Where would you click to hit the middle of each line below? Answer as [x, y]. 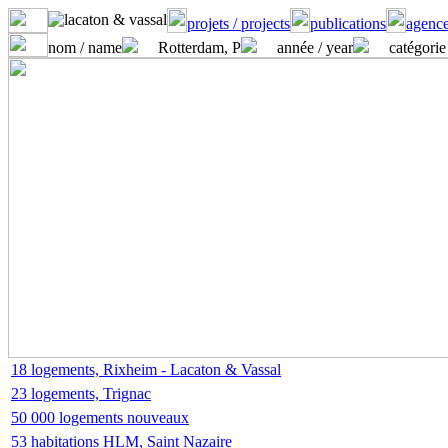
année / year [315, 47]
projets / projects [238, 23]
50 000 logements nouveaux [100, 417]
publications [348, 23]
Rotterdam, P [199, 47]
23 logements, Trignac [81, 393]
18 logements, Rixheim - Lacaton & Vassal [146, 369]
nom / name [85, 47]
